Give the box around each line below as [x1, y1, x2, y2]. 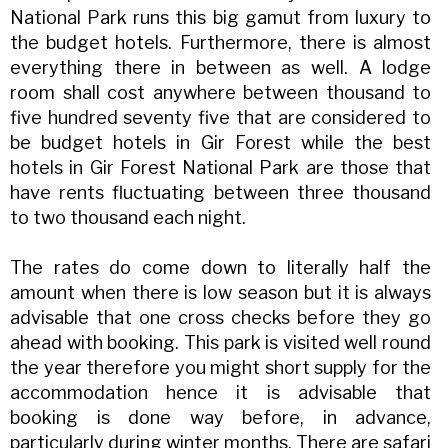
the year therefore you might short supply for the [10, 357, 432, 379]
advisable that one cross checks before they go [10, 307, 432, 329]
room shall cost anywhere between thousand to [10, 82, 432, 104]
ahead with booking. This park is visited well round [10, 332, 432, 354]
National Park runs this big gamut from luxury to [10, 7, 432, 29]
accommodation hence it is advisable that [10, 382, 432, 404]
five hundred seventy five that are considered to [10, 107, 432, 129]
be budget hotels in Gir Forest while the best [10, 132, 432, 154]
